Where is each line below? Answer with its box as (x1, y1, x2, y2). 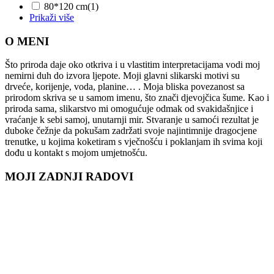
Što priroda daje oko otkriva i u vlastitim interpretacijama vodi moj (5, 59, 260, 70)
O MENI (5, 34, 49, 48)
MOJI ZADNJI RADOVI (5, 170, 133, 183)
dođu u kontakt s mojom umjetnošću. (5, 147, 147, 158)
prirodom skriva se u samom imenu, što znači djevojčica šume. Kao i (5, 92, 269, 103)
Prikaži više (29, 12, 74, 23)
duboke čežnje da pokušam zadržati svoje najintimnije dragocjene (5, 125, 257, 136)
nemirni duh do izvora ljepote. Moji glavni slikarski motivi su (5, 70, 240, 81)
